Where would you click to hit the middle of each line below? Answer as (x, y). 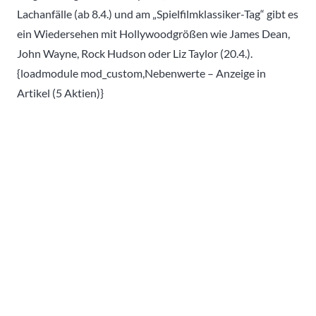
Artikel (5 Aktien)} (60, 92)
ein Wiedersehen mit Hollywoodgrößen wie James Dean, (153, 33)
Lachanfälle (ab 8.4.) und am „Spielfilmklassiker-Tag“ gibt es (158, 13)
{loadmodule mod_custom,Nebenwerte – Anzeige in (141, 73)
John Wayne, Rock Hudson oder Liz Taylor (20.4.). (135, 53)
